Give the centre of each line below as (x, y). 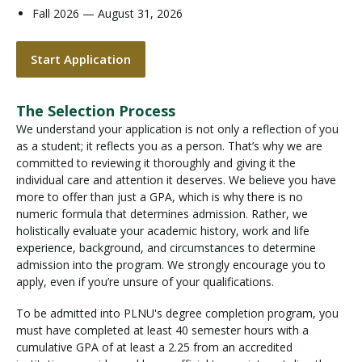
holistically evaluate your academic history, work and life (163, 231)
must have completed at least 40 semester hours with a (162, 330)
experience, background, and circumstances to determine (166, 248)
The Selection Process (96, 111)
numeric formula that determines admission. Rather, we (162, 214)
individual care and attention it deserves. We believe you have (176, 180)
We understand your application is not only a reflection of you (177, 129)
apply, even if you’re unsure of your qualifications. (145, 282)
